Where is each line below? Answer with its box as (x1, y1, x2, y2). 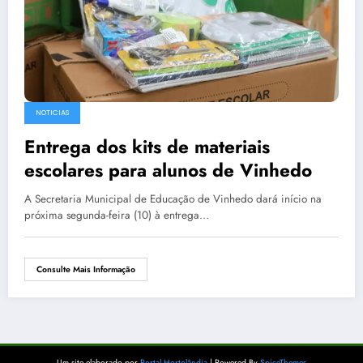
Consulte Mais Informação (36, 263, 135, 276)
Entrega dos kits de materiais (24, 134, 270, 160)
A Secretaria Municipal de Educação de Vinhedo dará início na (24, 191, 322, 207)
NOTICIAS (36, 108, 69, 118)
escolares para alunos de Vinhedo (24, 157, 312, 184)
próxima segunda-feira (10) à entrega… (24, 207, 209, 224)
